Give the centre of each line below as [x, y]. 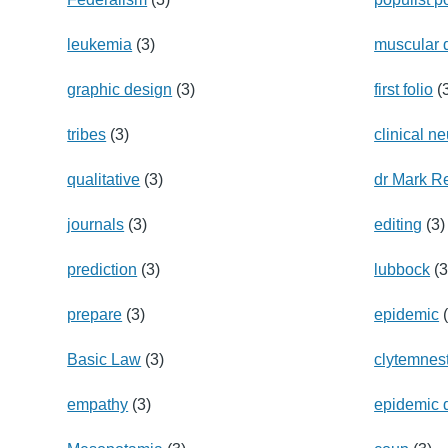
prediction [102, 269]
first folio [404, 89]
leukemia [100, 44]
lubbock [402, 269]
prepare [95, 314]
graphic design [120, 89]
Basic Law [104, 359]
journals [96, 224]
